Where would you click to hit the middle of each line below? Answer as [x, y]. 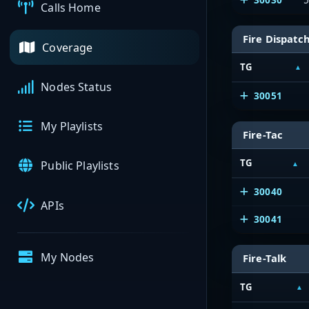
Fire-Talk [265, 258]
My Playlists [72, 127]
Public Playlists [80, 166]
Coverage [68, 47]
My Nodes [68, 258]
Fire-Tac [263, 135]
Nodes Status [77, 87]
